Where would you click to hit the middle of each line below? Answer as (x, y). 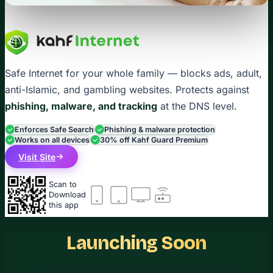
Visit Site (37, 157)
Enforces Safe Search (54, 130)
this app (64, 205)
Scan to (63, 185)
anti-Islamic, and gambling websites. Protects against (127, 90)
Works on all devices (52, 140)
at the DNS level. (197, 106)
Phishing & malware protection (160, 130)
